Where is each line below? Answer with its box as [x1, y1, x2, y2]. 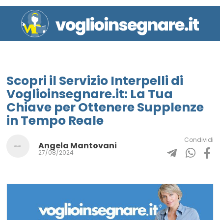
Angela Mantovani [38, 140, 117, 152]
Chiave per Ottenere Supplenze [6, 98, 204, 116]
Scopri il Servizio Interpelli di [6, 72, 183, 89]
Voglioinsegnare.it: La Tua [6, 85, 173, 103]
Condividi [184, 135, 214, 144]
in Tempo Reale [6, 111, 104, 129]
